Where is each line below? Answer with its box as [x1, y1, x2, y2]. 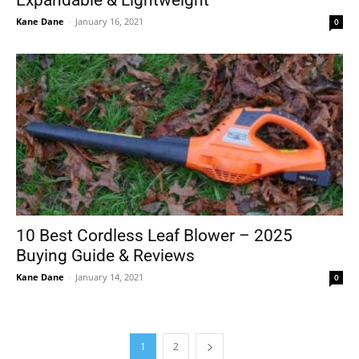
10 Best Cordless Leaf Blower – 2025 [16, 225, 292, 245]
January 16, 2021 [75, 15, 143, 28]
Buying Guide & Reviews [16, 245, 195, 265]
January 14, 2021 [75, 270, 143, 283]
